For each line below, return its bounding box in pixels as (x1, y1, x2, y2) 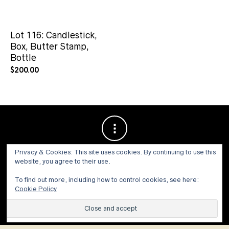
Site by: (65, 199, 93, 207)
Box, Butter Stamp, (10, 41, 89, 52)
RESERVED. (28, 199, 66, 207)
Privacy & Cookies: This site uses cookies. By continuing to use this (15, 148, 216, 156)
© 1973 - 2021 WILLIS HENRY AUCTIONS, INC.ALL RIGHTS (22, 191, 207, 198)
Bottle (10, 53, 36, 63)
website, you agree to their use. (15, 157, 110, 165)
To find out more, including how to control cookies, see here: (15, 176, 199, 184)
